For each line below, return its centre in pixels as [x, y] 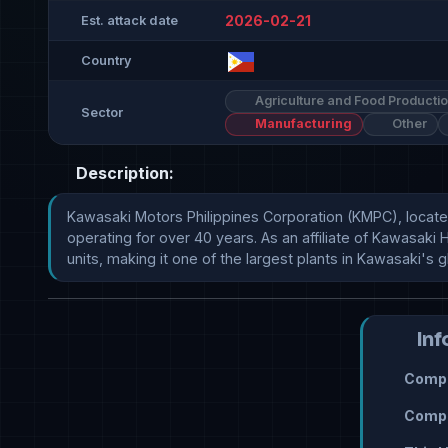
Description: [123, 173]
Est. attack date [129, 20]
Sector [102, 113]
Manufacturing [301, 124]
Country [106, 60]
